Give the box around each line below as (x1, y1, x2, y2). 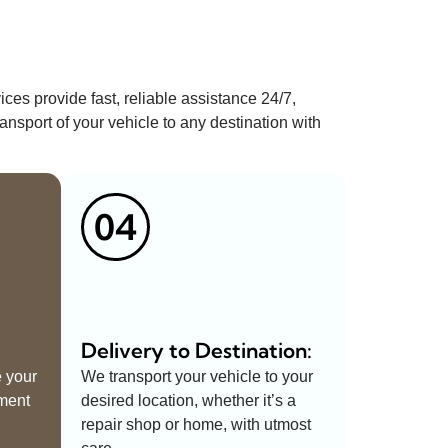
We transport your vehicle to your (81, 368, 313, 386)
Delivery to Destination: (81, 337, 312, 364)
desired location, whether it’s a (81, 392, 296, 410)
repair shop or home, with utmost (81, 416, 311, 434)
